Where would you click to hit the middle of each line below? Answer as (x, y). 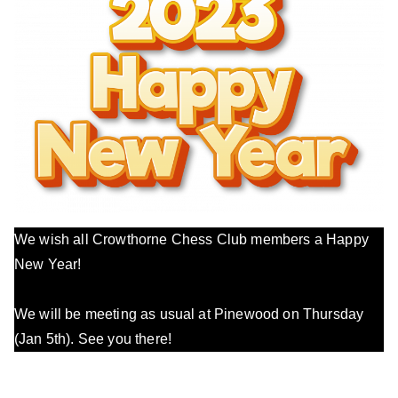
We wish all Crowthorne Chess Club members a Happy (191, 239)
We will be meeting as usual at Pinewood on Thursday (189, 314)
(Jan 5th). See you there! (93, 339)
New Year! (48, 264)
